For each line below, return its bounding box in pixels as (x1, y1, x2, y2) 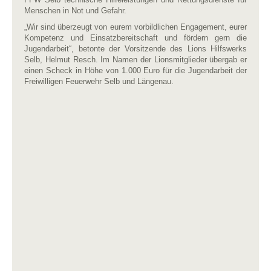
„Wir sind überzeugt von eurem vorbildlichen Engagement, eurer (24, 22, 247, 31)
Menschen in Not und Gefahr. (24, 6, 126, 15)
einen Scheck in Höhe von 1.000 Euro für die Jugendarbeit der (24, 66, 247, 75)
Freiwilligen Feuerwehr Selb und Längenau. (24, 77, 174, 86)
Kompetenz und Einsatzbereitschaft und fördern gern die (24, 33, 247, 42)
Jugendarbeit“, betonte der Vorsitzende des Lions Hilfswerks (24, 44, 247, 53)
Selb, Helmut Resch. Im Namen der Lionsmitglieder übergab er (24, 55, 247, 64)
